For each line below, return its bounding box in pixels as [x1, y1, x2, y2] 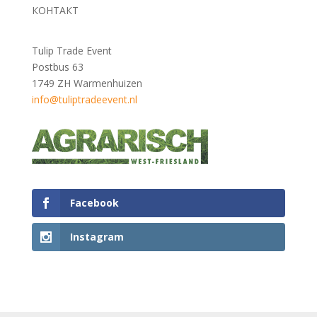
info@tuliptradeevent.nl [31, 93, 137, 107]
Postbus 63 [31, 60, 83, 74]
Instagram [69, 229, 124, 243]
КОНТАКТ [31, 4, 79, 18]
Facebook [69, 196, 119, 210]
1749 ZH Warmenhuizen [31, 76, 142, 91]
